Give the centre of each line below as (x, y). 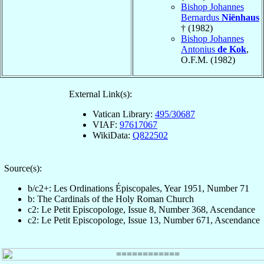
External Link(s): (100, 94)
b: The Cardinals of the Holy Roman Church (111, 199)
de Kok (232, 49)
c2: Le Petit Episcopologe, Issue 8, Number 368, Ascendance (141, 209)
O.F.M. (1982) (208, 60)
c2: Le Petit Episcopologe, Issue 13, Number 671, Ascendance (144, 220)
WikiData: (113, 135)
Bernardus (201, 17)
